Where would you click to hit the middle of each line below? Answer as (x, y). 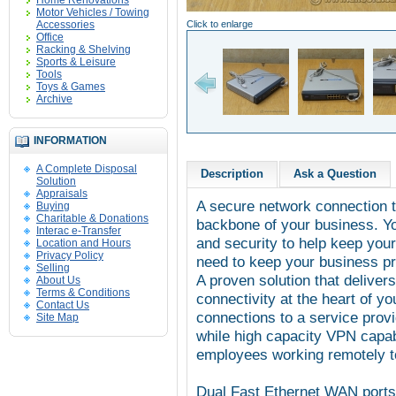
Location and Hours (84, 243)
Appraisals (62, 194)
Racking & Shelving (84, 49)
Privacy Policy (70, 255)
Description (232, 174)
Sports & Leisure (76, 62)
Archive (54, 99)
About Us (58, 280)
